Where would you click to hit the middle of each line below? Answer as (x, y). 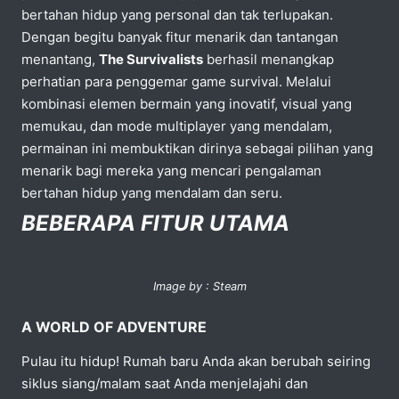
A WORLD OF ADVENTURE (114, 326)
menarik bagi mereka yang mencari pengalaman (171, 170)
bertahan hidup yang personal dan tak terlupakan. (177, 14)
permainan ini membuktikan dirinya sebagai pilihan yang (197, 148)
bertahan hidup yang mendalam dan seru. (154, 192)
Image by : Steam (199, 286)
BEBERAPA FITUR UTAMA (155, 223)
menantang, (60, 59)
